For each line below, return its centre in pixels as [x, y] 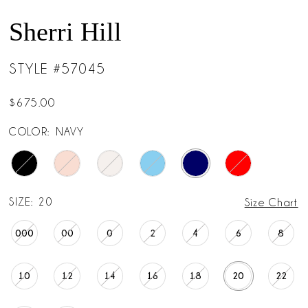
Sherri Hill [66, 32]
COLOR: [30, 132]
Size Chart [271, 203]
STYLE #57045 [57, 68]
